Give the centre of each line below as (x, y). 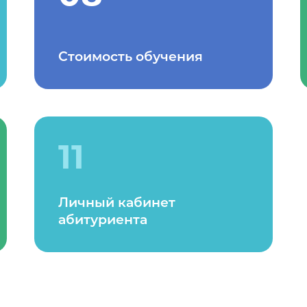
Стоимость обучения (131, 57)
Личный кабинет (117, 202)
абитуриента (103, 220)
